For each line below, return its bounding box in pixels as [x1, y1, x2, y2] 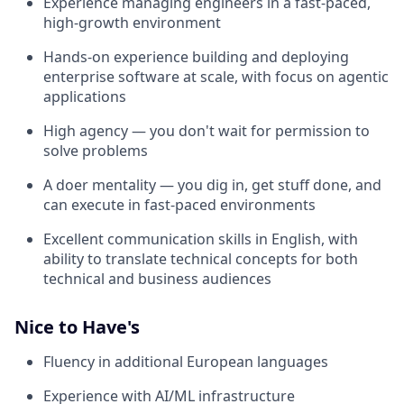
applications [43, 87, 126, 106]
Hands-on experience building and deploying [43, 47, 349, 67]
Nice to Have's [14, 315, 140, 339]
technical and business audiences [43, 269, 271, 289]
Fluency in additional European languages [43, 352, 328, 372]
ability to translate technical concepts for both [43, 249, 358, 269]
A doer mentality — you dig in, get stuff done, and [43, 175, 381, 195]
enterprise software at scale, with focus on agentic [43, 67, 389, 87]
